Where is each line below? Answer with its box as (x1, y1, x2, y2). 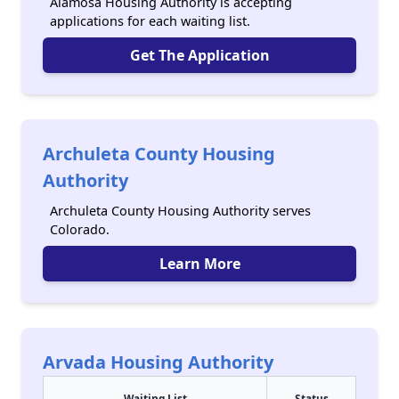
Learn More (159, 254, 240, 273)
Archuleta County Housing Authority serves (50, 202, 311, 219)
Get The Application (129, 45, 270, 65)
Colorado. (50, 221, 110, 238)
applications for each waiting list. (50, 12, 250, 29)
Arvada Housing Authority (43, 350, 273, 374)
